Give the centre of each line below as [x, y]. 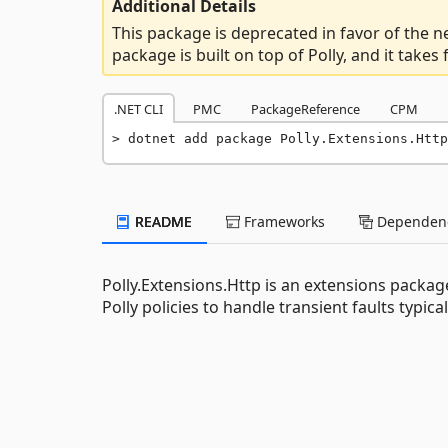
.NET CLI [138, 108]
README [161, 221]
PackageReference [305, 108]
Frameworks [282, 221]
